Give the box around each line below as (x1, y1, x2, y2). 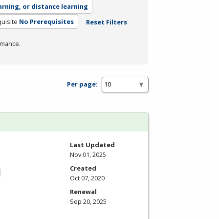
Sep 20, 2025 (70, 197, 107, 206)
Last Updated (70, 140, 115, 149)
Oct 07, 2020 (70, 173, 105, 182)
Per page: (67, 80, 98, 89)
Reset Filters (86, 17, 127, 26)
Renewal (70, 187, 97, 196)
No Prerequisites (19, 17, 74, 26)
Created (70, 163, 96, 173)
